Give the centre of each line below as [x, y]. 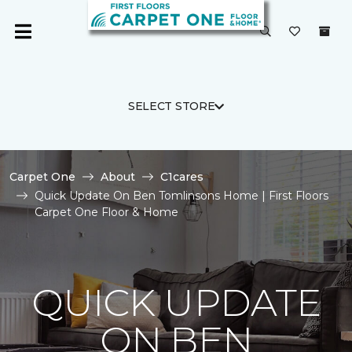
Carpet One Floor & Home [106, 212]
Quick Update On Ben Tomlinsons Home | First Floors [181, 196]
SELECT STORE [171, 106]
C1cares [182, 177]
